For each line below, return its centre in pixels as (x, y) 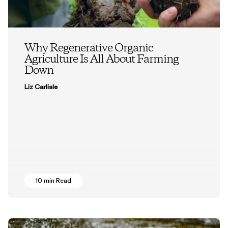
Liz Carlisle (41, 87)
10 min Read (53, 181)
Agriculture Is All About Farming (102, 59)
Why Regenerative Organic (89, 48)
